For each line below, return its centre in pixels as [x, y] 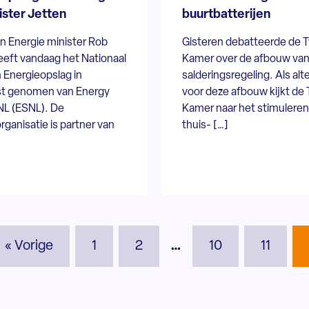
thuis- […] [205, 125]
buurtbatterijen [226, 14]
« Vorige [29, 246]
